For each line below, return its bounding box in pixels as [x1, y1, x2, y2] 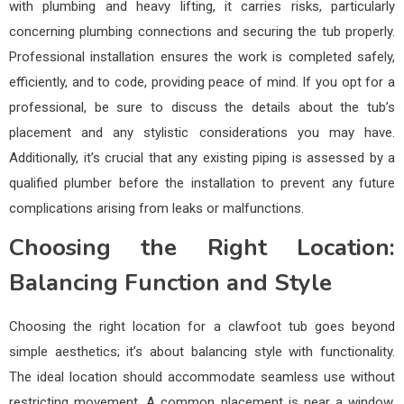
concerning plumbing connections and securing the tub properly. [9, 23, 395, 40]
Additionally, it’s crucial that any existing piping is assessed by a [9, 149, 395, 166]
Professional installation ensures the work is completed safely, [9, 48, 395, 65]
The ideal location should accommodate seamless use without [9, 368, 395, 385]
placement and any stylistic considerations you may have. [9, 124, 395, 141]
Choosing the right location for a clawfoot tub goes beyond [9, 317, 395, 335]
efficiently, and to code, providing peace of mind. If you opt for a [9, 73, 395, 90]
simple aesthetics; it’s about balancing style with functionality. [9, 343, 395, 360]
